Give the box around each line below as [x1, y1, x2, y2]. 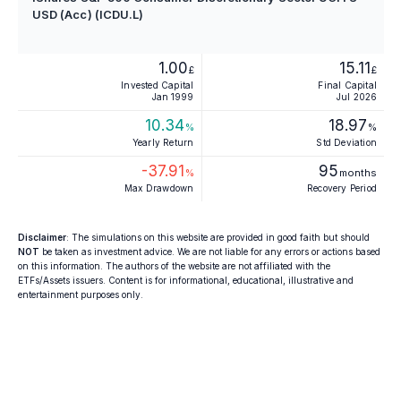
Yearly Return [132, 137, 194, 148]
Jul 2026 [337, 91, 377, 102]
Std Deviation [316, 137, 377, 148]
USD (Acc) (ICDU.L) [32, 7, 144, 21]
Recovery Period [307, 183, 377, 193]
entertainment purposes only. [18, 289, 143, 300]
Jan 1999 [151, 91, 194, 102]
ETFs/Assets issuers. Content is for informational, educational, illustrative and [18, 275, 354, 286]
